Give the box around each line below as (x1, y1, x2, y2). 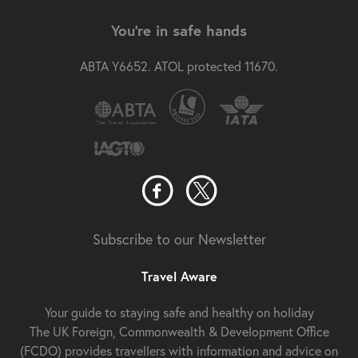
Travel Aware (141, 268, 217, 285)
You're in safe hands (111, 21, 247, 41)
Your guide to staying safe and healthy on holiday (44, 304, 314, 321)
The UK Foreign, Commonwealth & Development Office (29, 323, 329, 340)
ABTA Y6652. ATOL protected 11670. (80, 57, 278, 74)
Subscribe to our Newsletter (92, 229, 266, 249)
